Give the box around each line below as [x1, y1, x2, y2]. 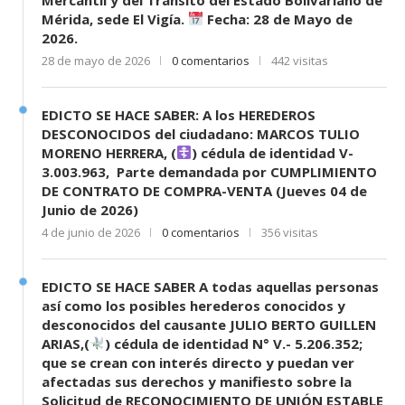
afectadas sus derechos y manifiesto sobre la [42, 372, 352, 391]
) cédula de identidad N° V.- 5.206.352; [105, 334, 363, 353]
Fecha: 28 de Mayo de [203, 9, 353, 28]
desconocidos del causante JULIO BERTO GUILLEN [42, 315, 376, 334]
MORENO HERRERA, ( [42, 143, 176, 162]
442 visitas [271, 52, 328, 69]
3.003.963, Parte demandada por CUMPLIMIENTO [42, 162, 377, 181]
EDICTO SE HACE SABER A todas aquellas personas [42, 277, 379, 296]
